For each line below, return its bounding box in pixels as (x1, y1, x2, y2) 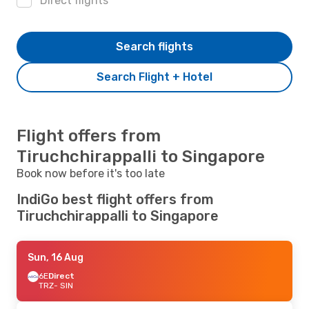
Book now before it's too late (17, 166, 165, 180)
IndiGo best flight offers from (17, 190, 214, 208)
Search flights (116, 39, 193, 53)
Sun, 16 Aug (28, 251, 83, 263)
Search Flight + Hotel (97, 70, 212, 83)
